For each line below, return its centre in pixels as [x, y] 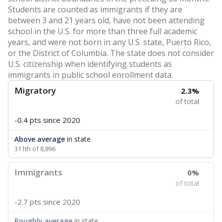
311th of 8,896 [35, 149]
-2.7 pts [28, 202]
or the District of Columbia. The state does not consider [111, 53]
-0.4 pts [28, 120]
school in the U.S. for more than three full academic [103, 31]
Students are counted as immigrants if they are [95, 9]
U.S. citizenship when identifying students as [90, 64]
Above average [40, 139]
